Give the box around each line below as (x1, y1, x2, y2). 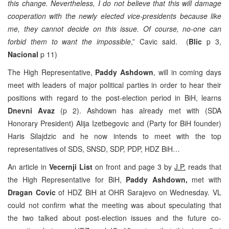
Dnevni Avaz (8, 105, 55, 116)
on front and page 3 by (93, 161, 174, 172)
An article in (8, 161, 50, 172)
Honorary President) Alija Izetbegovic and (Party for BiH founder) (8, 118, 221, 128)
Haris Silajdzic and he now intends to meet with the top (8, 130, 221, 141)
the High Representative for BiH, (8, 174, 126, 185)
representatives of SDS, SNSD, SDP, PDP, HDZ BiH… (8, 143, 180, 154)
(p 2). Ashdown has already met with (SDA (54, 105, 222, 116)
